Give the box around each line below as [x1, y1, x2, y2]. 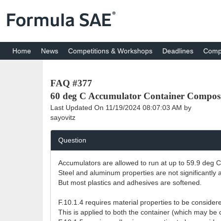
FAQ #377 [50, 78, 92, 88]
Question [58, 136, 86, 144]
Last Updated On [50, 104, 106, 111]
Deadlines [162, 47, 193, 55]
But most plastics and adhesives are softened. [58, 179, 202, 186]
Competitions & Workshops [68, 47, 152, 55]
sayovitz [50, 113, 75, 121]
